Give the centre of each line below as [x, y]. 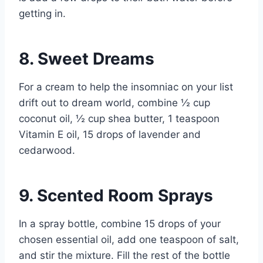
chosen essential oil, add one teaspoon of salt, [129, 239]
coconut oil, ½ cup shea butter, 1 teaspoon [119, 118]
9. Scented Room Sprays [116, 195]
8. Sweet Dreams [87, 58]
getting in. [42, 13]
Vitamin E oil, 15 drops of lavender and [110, 134]
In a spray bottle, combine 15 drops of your [120, 223]
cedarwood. [47, 150]
